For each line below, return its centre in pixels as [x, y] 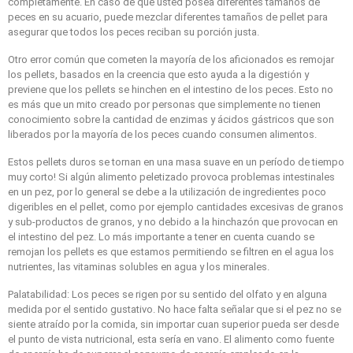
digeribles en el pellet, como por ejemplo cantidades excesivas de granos [176, 206]
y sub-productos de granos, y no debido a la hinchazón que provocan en [173, 221]
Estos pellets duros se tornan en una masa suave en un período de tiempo [176, 162]
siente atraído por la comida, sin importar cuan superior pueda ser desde [173, 324]
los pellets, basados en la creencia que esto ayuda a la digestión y [158, 74]
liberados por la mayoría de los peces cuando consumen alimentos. [162, 134]
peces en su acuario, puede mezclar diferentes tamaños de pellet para [168, 17]
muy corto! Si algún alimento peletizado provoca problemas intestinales [171, 176]
